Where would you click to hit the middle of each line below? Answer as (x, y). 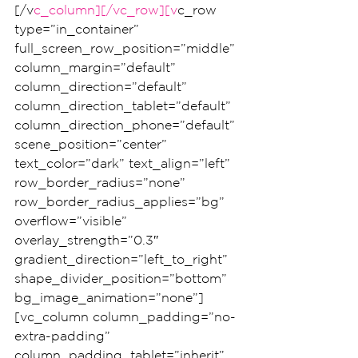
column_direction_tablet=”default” (125, 105)
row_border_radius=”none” (102, 182)
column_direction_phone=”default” (127, 125)
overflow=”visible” (73, 221)
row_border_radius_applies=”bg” (121, 201)
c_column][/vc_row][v (105, 10)
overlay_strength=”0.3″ (89, 240)
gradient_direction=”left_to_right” (123, 259)
